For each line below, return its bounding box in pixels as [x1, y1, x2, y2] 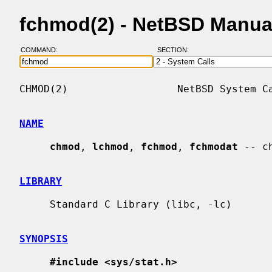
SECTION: [157, 46, 194, 54]
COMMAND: [20, 46, 65, 54]
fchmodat [189, 140, 238, 152]
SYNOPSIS [19, 233, 68, 245]
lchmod [92, 140, 129, 152]
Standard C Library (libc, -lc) [19, 198, 50, 210]
